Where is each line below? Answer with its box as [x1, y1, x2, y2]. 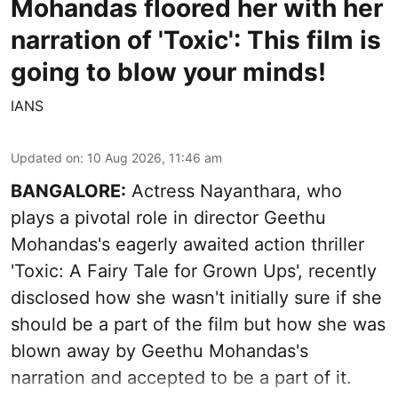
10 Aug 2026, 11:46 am [87, 150, 222, 166]
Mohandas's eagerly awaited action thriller [11, 234, 364, 256]
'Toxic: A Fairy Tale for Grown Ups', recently [11, 260, 377, 283]
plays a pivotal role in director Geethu [11, 207, 326, 229]
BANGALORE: [11, 180, 126, 203]
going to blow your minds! [11, 57, 326, 88]
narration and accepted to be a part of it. [11, 367, 352, 389]
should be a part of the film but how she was [11, 314, 386, 336]
